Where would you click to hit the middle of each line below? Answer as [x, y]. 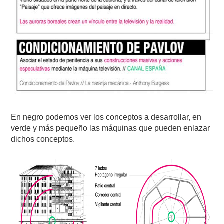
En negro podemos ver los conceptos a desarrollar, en [106, 117]
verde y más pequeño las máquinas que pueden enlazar [111, 128]
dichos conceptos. [43, 139]
